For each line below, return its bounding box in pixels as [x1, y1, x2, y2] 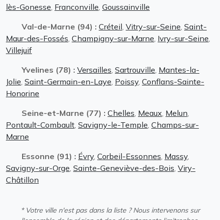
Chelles [108, 108, 135, 118]
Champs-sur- [151, 119, 199, 130]
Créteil [99, 21, 122, 31]
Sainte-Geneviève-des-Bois [73, 163, 174, 173]
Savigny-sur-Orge [6, 163, 70, 173]
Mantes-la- [159, 64, 199, 75]
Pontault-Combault [6, 119, 75, 130]
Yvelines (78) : [22, 64, 77, 75]
